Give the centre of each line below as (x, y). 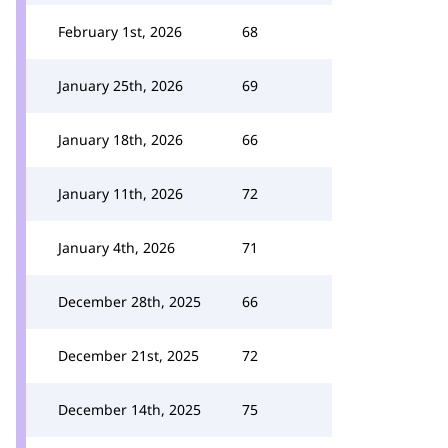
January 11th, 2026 (120, 193)
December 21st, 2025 (128, 355)
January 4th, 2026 (116, 247)
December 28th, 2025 (129, 301)
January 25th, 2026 (120, 85)
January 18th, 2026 (120, 139)
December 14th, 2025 (129, 409)
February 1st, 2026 (120, 31)
